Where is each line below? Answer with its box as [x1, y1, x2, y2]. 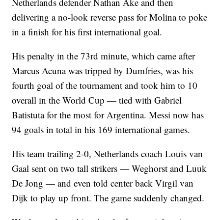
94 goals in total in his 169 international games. [12, 123, 191, 136]
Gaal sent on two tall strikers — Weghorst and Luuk [12, 162, 207, 175]
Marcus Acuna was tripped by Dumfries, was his [12, 64, 193, 77]
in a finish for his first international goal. [12, 26, 163, 38]
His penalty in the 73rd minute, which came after [12, 50, 195, 62]
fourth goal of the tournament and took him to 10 [12, 79, 198, 92]
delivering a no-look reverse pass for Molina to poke [12, 11, 208, 24]
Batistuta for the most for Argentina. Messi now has [12, 109, 204, 121]
